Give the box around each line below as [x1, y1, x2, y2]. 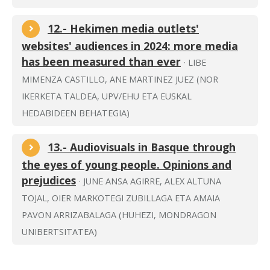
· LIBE [184, 57, 206, 69]
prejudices [22, 173, 76, 188]
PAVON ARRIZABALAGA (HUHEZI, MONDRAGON [22, 209, 216, 221]
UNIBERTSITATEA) [22, 226, 97, 238]
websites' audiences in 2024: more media [22, 39, 238, 54]
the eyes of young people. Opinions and [22, 157, 231, 172]
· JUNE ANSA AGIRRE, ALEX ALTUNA [79, 175, 221, 187]
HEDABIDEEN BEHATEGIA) [22, 107, 130, 119]
